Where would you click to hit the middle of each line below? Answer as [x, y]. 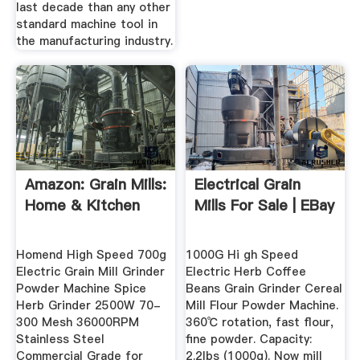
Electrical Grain [248, 185]
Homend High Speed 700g [91, 254]
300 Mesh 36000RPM [77, 322]
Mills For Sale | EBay [265, 206]
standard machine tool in [86, 24]
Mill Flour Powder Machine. [262, 305]
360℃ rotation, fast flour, [260, 322]
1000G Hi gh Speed [242, 254]
